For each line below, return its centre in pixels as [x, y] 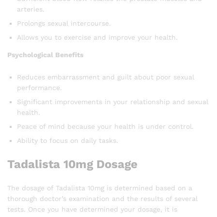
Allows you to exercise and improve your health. [97, 37]
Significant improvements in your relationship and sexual [113, 101]
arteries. [31, 9]
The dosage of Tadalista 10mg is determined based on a [100, 188]
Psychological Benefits [45, 54]
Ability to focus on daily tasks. [68, 140]
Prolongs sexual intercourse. [64, 23]
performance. [39, 87]
